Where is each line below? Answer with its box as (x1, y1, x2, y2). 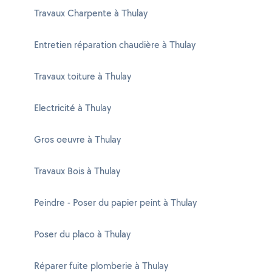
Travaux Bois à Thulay (34, 165, 120, 177)
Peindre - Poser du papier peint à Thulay (34, 196, 197, 209)
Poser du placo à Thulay (34, 228, 131, 240)
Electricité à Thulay (34, 101, 111, 114)
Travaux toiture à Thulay (34, 70, 131, 83)
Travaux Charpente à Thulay (34, 7, 148, 19)
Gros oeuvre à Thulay (34, 133, 121, 146)
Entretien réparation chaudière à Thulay (34, 38, 195, 51)
